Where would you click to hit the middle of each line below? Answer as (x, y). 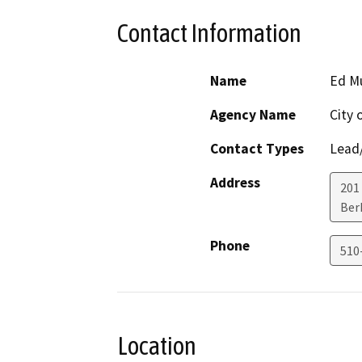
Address (235, 182)
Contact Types (257, 148)
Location (157, 345)
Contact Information (209, 34)
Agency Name (253, 114)
